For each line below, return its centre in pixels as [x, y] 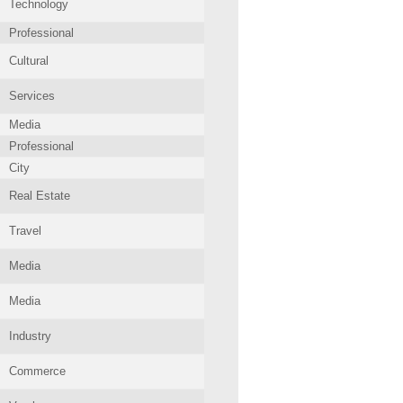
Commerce [37, 371]
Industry [30, 336]
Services [32, 96]
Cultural [29, 61]
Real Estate [40, 196]
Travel [25, 231]
